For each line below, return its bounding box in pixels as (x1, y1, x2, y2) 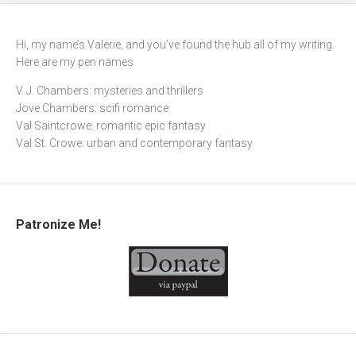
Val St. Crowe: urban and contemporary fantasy (16, 137, 253, 150)
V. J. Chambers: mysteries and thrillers (16, 84, 203, 98)
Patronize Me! (16, 217, 101, 233)
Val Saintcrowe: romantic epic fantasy (16, 119, 206, 133)
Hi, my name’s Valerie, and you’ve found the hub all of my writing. (16, 38, 335, 52)
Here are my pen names (16, 56, 133, 69)
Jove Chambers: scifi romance (16, 102, 168, 115)
